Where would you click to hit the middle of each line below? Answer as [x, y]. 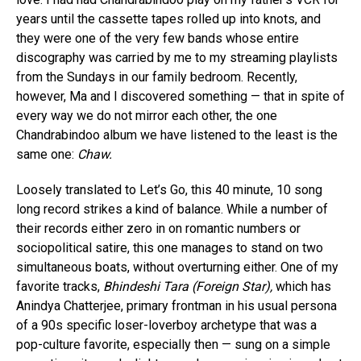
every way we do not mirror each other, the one [147, 115]
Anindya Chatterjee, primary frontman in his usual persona [176, 305]
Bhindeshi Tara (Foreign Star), [189, 286]
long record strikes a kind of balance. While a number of [172, 209]
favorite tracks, [60, 286]
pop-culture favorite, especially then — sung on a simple [173, 344]
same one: [47, 154]
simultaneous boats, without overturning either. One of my [177, 267]
